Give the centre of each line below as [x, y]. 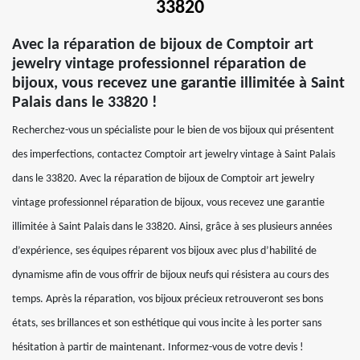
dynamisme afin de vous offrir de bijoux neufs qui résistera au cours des [170, 275]
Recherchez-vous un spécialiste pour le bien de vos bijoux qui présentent [173, 131]
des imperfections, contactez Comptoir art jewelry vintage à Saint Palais [174, 155]
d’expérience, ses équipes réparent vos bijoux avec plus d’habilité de [164, 251]
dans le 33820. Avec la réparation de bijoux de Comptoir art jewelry [163, 179]
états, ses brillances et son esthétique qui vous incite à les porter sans [167, 323]
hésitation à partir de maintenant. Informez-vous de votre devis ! [158, 348]
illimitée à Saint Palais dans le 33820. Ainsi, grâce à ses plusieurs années [172, 227]
